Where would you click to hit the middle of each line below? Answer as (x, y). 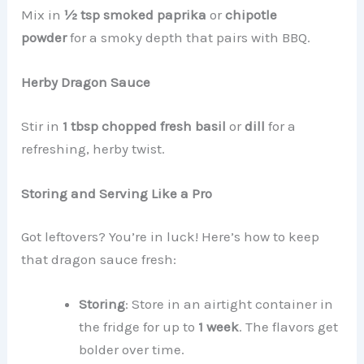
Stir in (42, 126)
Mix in (43, 14)
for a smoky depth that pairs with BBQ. (189, 37)
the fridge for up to (139, 327)
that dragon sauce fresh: (99, 260)
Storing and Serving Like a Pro (117, 193)
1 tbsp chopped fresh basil (145, 126)
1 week (219, 327)
